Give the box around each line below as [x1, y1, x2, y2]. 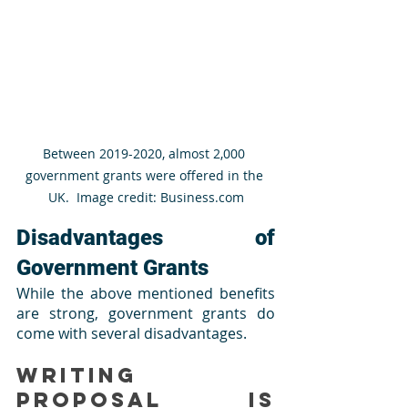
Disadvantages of [16, 224, 275, 250]
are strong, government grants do [16, 302, 275, 323]
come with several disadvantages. [16, 322, 247, 343]
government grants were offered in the [25, 166, 267, 184]
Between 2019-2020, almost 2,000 [43, 144, 249, 162]
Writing [16, 362, 137, 388]
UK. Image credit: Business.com [47, 188, 244, 206]
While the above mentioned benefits [16, 282, 275, 303]
